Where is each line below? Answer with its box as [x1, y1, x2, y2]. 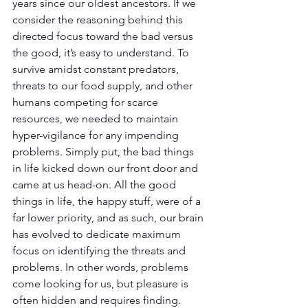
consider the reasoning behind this [12, 12, 186, 26]
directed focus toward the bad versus [12, 29, 196, 43]
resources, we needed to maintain [12, 111, 181, 125]
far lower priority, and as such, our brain [12, 210, 206, 224]
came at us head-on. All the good [12, 177, 179, 191]
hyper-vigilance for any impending [12, 128, 181, 142]
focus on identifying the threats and [12, 243, 188, 257]
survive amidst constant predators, [12, 62, 181, 76]
